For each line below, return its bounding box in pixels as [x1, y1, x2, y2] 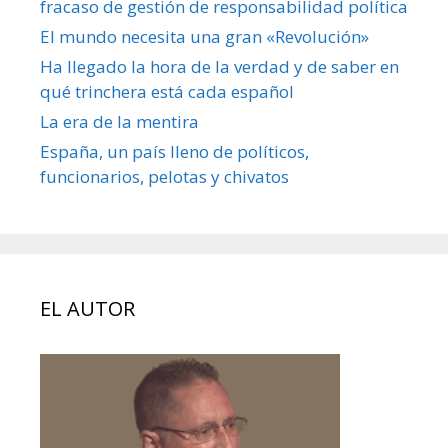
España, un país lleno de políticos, [40, 140, 309, 164]
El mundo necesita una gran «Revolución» [40, 25, 369, 49]
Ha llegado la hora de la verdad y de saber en [40, 55, 399, 79]
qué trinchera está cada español [40, 80, 294, 104]
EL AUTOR [40, 295, 135, 323]
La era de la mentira [40, 110, 199, 134]
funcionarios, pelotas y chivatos [40, 165, 289, 189]
